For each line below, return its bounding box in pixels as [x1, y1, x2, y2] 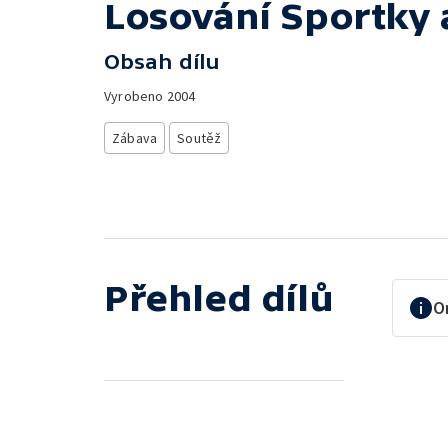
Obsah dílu [104, 50, 220, 73]
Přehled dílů [104, 277, 334, 319]
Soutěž [177, 129, 222, 147]
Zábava [112, 129, 158, 147]
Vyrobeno [104, 87, 167, 105]
